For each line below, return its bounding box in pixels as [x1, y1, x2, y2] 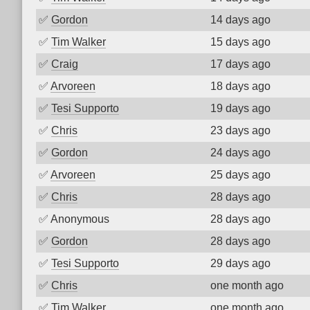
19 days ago [210, 102, 271, 114]
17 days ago [210, 58, 271, 70]
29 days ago [210, 257, 271, 269]
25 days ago [210, 169, 271, 181]
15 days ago [210, 36, 271, 48]
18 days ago [210, 80, 271, 92]
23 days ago [210, 125, 271, 136]
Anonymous [51, 213, 109, 225]
